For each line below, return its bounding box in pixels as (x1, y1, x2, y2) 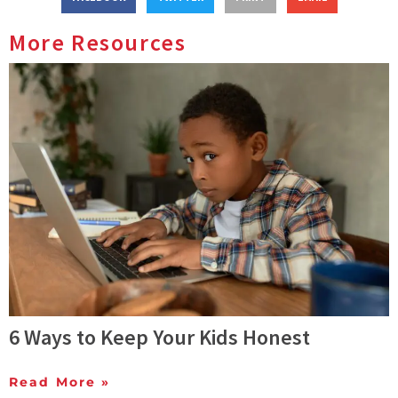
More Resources (9, 27, 187, 57)
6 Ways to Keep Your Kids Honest (9, 323, 310, 352)
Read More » (9, 374, 111, 391)
